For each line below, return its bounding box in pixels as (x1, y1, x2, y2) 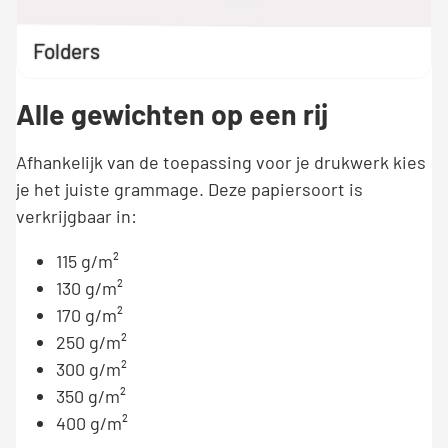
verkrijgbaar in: (16, 205, 137, 228)
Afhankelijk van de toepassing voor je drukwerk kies (16, 151, 426, 174)
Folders (33, 38, 100, 63)
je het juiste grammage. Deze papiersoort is (16, 178, 363, 201)
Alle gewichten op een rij (16, 97, 328, 132)
